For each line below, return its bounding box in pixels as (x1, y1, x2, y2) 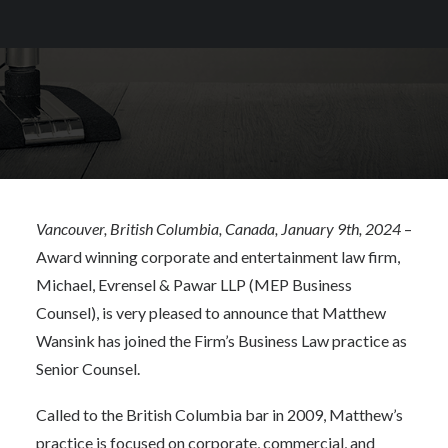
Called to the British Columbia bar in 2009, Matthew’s (36, 405, 403, 424)
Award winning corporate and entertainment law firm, (36, 247, 400, 266)
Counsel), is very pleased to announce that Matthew (36, 303, 386, 322)
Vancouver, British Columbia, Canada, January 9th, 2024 (36, 219, 401, 238)
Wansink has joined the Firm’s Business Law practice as (36, 331, 407, 350)
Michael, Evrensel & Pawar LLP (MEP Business (36, 275, 352, 294)
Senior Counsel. (36, 359, 140, 378)
